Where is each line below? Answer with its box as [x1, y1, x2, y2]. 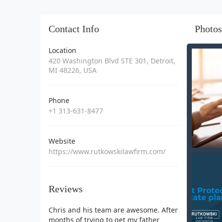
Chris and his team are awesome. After [49, 205, 178, 215]
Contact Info [49, 23, 99, 34]
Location [49, 45, 76, 55]
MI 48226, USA [49, 65, 97, 75]
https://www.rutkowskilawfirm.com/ [49, 146, 166, 156]
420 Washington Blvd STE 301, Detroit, [49, 55, 175, 65]
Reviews [49, 183, 83, 194]
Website [49, 136, 75, 146]
